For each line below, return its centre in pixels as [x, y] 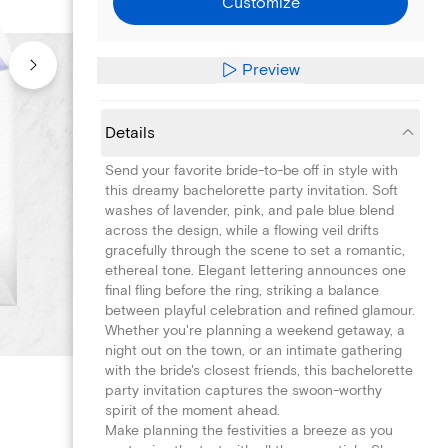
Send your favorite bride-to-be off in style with [251, 170]
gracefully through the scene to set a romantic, [255, 250]
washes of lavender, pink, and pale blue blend [249, 210]
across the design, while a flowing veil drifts [242, 230]
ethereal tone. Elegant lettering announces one [255, 270]
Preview [271, 69]
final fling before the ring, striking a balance [242, 290]
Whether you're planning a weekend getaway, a [255, 330]
